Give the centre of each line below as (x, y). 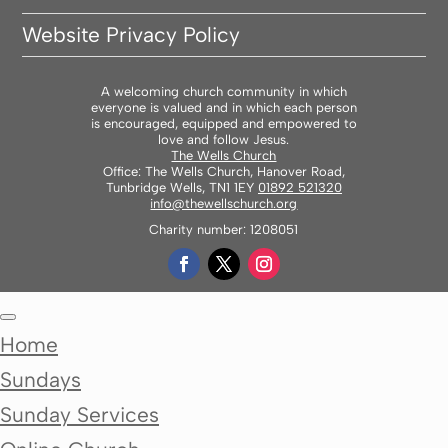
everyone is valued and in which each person (223, 108)
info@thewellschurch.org (224, 204)
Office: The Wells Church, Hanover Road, (223, 172)
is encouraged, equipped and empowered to (223, 124)
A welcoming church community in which (223, 92)
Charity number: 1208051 (224, 230)
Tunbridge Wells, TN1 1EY (181, 188)
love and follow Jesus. (224, 140)
